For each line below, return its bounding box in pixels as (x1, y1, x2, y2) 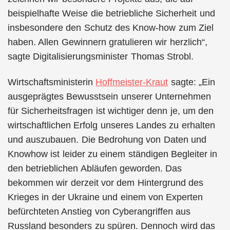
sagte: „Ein (168, 77, 215, 87)
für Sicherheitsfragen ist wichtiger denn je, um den (8, 106, 214, 116)
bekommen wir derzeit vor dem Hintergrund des (8, 178, 203, 188)
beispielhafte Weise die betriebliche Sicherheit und (8, 8, 215, 18)
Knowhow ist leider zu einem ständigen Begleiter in (8, 149, 218, 159)
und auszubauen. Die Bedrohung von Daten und (8, 135, 206, 145)
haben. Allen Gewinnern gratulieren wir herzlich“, (8, 36, 207, 47)
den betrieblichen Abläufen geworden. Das (8, 163, 182, 174)
